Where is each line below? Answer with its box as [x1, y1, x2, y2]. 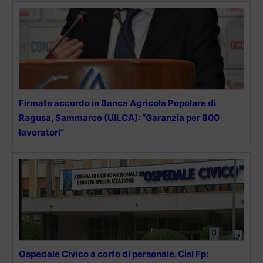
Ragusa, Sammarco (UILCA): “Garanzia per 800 [19, 112, 220, 124]
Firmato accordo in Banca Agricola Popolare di [19, 97, 216, 109]
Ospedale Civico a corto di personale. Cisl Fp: [19, 248, 208, 260]
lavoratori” [19, 127, 64, 139]
